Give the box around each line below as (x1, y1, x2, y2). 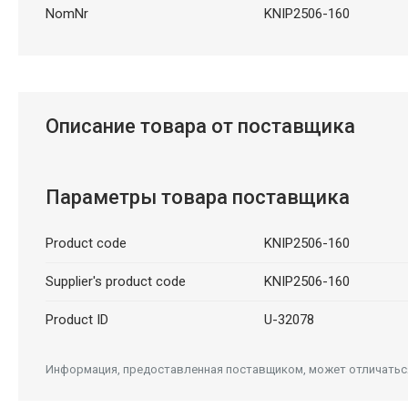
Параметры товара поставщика (45, 185, 350, 209)
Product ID (45, 311, 108, 328)
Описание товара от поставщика (45, 114, 355, 138)
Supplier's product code (45, 272, 186, 290)
